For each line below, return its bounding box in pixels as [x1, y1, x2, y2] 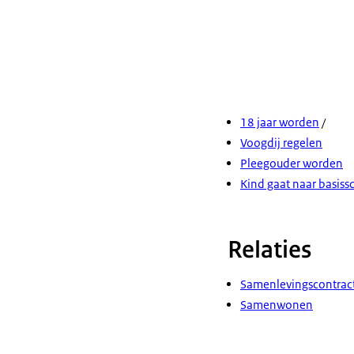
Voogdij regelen [240, 135, 322, 150]
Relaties [228, 235, 311, 265]
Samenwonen [240, 297, 313, 312]
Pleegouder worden [240, 156, 343, 171]
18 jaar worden [240, 115, 319, 130]
